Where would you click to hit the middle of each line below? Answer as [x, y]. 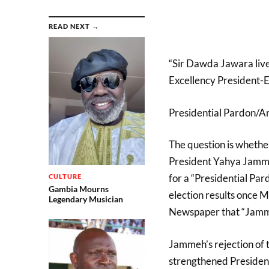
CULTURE [65, 177]
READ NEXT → [74, 26]
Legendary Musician [86, 199]
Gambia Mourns [78, 189]
